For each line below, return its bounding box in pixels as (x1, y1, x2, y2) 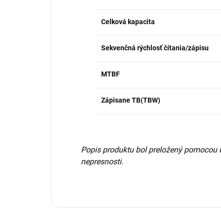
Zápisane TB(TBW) (101, 96, 160, 105)
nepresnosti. (81, 157, 123, 167)
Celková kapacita (101, 18, 155, 26)
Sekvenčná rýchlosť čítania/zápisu (101, 44, 209, 52)
